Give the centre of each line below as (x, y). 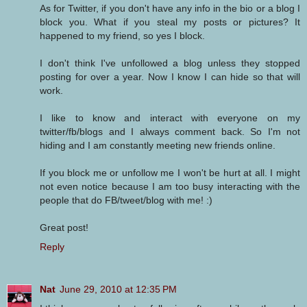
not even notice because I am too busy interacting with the (170, 187)
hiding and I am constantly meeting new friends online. (158, 146)
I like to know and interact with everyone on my (170, 118)
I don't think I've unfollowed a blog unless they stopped (170, 63)
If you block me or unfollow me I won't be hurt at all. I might (170, 173)
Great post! (64, 228)
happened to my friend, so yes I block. (122, 36)
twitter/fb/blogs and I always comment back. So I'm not (170, 132)
